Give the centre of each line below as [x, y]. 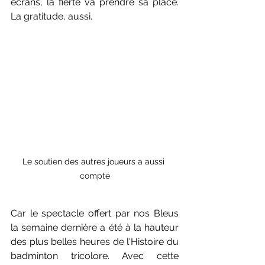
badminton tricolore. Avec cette [95, 256]
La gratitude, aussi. [51, 17]
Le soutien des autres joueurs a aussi [95, 161]
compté [95, 175]
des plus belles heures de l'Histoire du [95, 241]
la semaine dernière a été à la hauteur [95, 227]
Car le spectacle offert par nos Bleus [95, 213]
